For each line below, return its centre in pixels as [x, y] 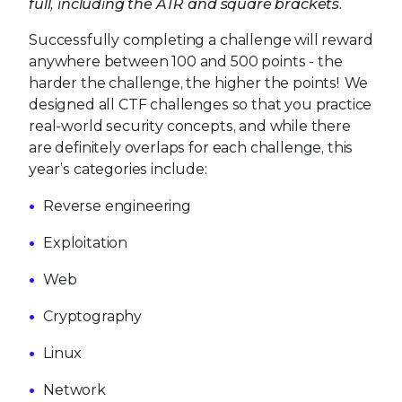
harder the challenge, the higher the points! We [199, 83]
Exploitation [86, 242]
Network [74, 389]
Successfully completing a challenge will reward [201, 39]
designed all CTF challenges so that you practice [201, 104]
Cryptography [93, 316]
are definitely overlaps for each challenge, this [191, 147]
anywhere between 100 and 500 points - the [186, 61]
